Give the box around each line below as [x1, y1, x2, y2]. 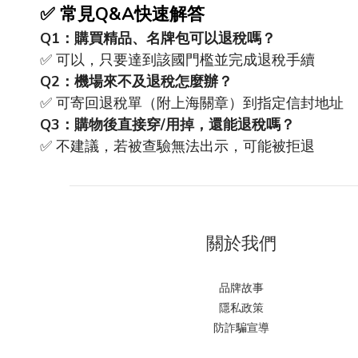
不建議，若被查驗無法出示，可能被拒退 [56, 137, 315, 156]
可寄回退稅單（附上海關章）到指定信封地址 [56, 93, 344, 113]
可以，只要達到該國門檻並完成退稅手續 [56, 50, 315, 70]
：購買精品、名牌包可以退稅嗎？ [60, 29, 276, 48]
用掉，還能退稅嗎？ [165, 115, 295, 134]
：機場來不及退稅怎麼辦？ [60, 72, 233, 91]
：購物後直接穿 [60, 115, 161, 134]
